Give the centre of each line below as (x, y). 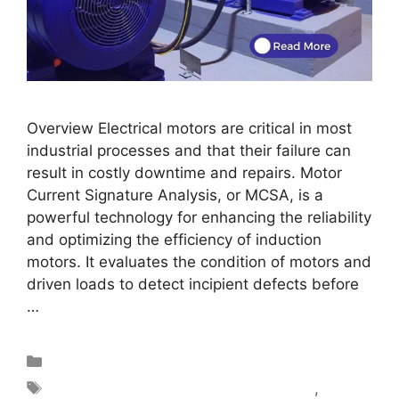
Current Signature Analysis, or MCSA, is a (175, 195)
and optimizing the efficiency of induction (174, 239)
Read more (83, 306)
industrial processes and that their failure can (189, 150)
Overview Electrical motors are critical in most (189, 128)
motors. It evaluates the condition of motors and (199, 261)
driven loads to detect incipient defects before (193, 284)
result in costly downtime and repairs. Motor (184, 172)
